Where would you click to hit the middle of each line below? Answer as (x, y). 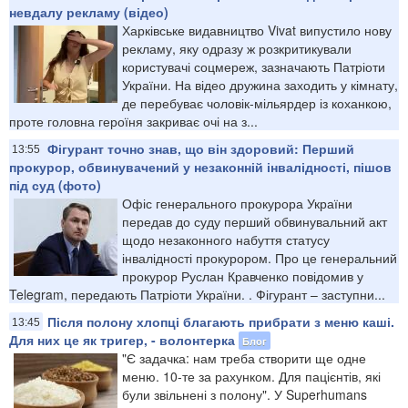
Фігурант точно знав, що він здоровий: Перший (201, 148)
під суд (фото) (55, 184)
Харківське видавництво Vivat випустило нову (257, 30)
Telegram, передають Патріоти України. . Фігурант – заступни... (197, 294)
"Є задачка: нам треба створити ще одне (244, 357)
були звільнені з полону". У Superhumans (245, 394)
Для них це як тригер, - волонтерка (122, 339)
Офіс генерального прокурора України (237, 203)
